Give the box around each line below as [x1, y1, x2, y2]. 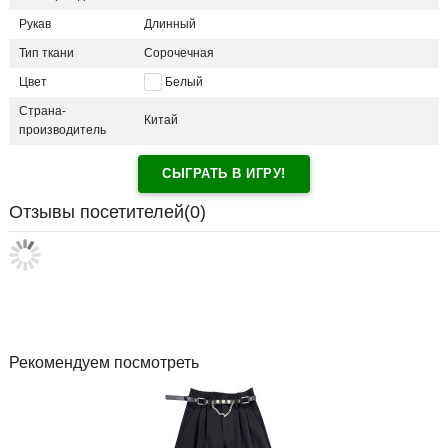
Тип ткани [19, 46, 74, 61]
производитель [19, 123, 106, 138]
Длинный [144, 17, 196, 32]
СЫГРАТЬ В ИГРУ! [162, 166, 286, 182]
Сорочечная [144, 46, 214, 61]
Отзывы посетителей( [9, 202, 190, 223]
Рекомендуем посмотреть [9, 354, 199, 372]
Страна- [19, 104, 66, 119]
